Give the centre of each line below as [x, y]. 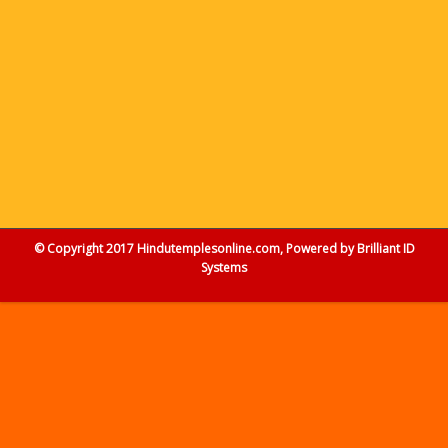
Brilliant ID [385, 248]
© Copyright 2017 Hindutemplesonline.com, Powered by [195, 248]
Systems [224, 267]
